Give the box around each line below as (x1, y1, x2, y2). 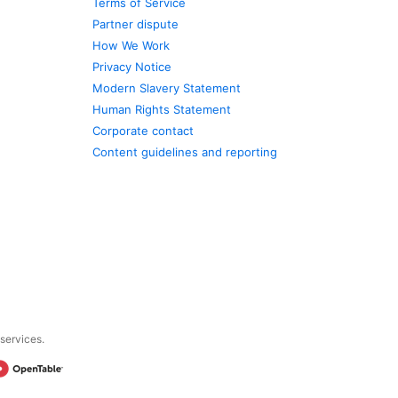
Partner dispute (92, 17, 179, 31)
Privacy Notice (92, 60, 172, 74)
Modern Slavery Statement (92, 81, 242, 95)
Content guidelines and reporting (92, 145, 278, 159)
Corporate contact (92, 123, 195, 138)
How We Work (92, 38, 171, 52)
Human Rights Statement (92, 102, 232, 116)
